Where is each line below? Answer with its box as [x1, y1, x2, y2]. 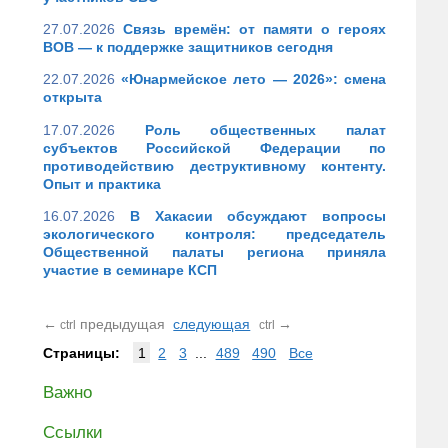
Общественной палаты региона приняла [43, 244, 386, 261]
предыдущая [80, 315, 165, 332]
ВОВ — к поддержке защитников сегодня [43, 38, 333, 55]
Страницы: [43, 344, 120, 361]
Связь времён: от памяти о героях [123, 20, 386, 37]
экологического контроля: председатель [43, 226, 386, 243]
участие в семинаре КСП [43, 262, 217, 279]
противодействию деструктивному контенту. [43, 157, 386, 174]
